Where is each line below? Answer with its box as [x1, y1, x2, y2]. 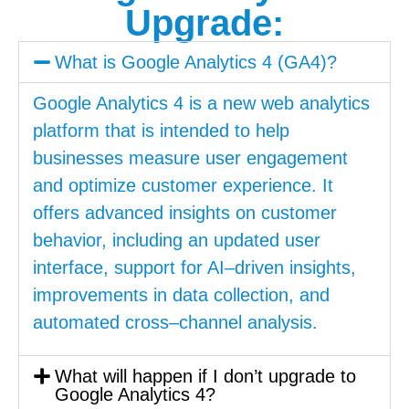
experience [217, 174, 311, 195]
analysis [242, 311, 312, 332]
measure [123, 147, 200, 168]
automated [33, 311, 120, 332]
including [107, 229, 183, 250]
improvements [33, 284, 148, 305]
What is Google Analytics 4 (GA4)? [55, 51, 337, 72]
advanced [79, 202, 163, 223]
